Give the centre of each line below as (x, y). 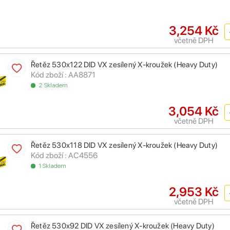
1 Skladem (53, 166)
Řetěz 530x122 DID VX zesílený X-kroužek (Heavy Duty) (124, 65)
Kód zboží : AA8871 (63, 75)
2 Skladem (53, 85)
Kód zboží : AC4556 (64, 156)
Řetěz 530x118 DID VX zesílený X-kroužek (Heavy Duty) (124, 146)
